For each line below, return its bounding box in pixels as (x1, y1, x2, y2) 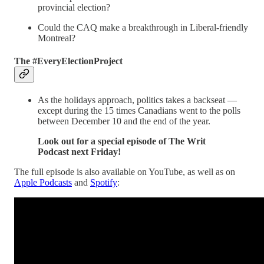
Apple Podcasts (14, 177, 72, 188)
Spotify (90, 177, 117, 188)
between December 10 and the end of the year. (38, 116, 210, 127)
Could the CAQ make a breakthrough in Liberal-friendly (38, 22, 248, 32)
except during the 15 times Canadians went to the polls (38, 105, 240, 116)
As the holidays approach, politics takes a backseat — (38, 95, 237, 105)
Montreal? (38, 32, 75, 43)
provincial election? (38, 2, 110, 12)
